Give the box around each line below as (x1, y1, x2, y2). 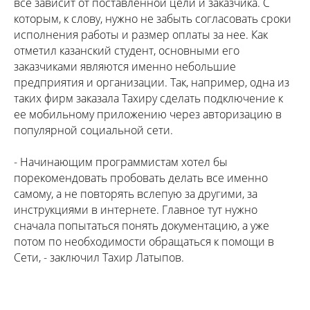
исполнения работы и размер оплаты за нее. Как (14, 26, 268, 42)
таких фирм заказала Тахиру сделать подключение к (14, 90, 283, 106)
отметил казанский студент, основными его (14, 42, 239, 58)
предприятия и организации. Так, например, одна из (14, 74, 289, 90)
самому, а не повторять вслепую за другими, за (14, 185, 257, 201)
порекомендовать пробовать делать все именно (14, 170, 268, 185)
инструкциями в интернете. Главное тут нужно (14, 201, 257, 217)
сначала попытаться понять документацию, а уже (14, 217, 269, 233)
